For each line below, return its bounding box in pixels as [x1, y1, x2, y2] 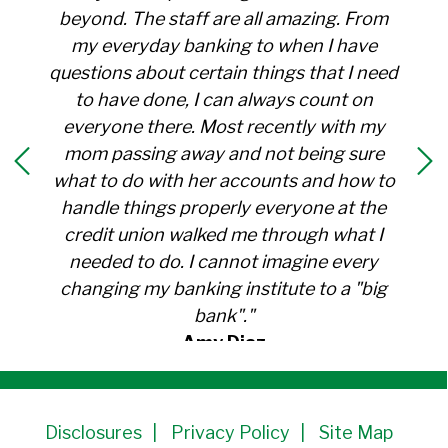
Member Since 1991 [140, 358, 307, 380]
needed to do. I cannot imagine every [69, 250, 378, 272]
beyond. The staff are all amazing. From [59, 7, 388, 29]
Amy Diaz [181, 331, 266, 353]
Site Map [319, 422, 393, 443]
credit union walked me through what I [64, 223, 383, 245]
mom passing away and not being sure [63, 142, 384, 164]
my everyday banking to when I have [70, 34, 377, 56]
